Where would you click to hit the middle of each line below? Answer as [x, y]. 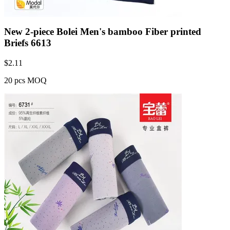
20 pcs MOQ [25, 80]
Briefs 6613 [28, 43]
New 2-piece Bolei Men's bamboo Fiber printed [103, 32]
